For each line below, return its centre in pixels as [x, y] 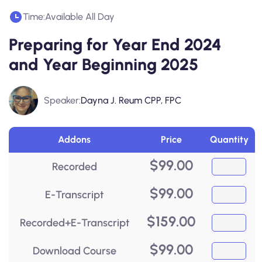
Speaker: [62, 100]
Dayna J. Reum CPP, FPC [131, 100]
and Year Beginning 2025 [104, 64]
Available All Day [80, 17]
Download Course [74, 251]
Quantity [229, 139]
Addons [74, 139]
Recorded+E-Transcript [74, 223]
